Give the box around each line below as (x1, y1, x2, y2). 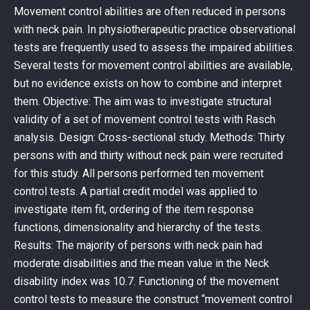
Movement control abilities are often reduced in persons (14, 5, 286, 18)
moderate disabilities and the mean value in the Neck (14, 257, 269, 270)
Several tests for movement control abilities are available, (14, 59, 293, 72)
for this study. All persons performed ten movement (14, 167, 264, 180)
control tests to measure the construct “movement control (14, 293, 292, 306)
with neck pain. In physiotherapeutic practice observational (14, 23, 295, 36)
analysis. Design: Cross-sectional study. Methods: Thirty (14, 131, 285, 144)
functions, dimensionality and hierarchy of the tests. (14, 221, 262, 234)
